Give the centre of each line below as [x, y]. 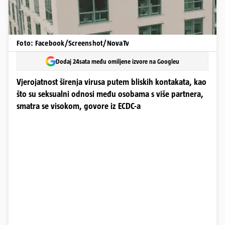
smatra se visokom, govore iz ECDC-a [79, 106]
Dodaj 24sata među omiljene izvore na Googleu [118, 61]
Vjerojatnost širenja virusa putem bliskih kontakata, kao [111, 82]
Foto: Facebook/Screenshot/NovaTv [73, 43]
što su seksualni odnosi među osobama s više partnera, [110, 94]
